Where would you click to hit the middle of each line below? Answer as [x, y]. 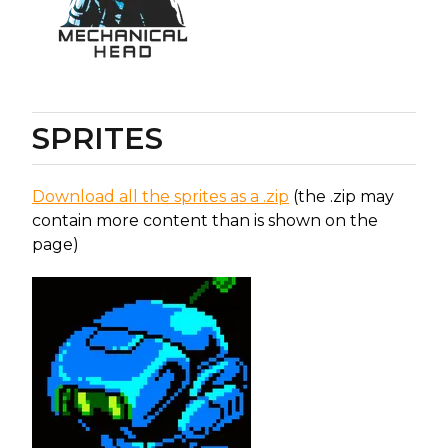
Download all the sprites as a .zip [160, 196]
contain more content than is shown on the [205, 220]
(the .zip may [341, 196]
